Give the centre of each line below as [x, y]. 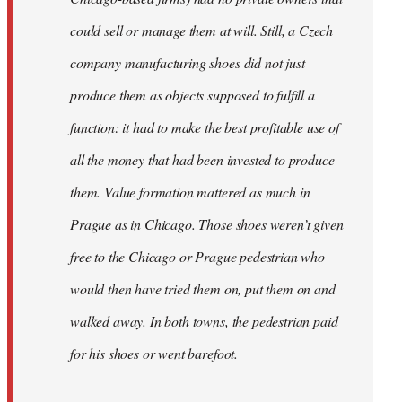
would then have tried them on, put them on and [203, 288]
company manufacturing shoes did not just [188, 62]
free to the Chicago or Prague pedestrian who [197, 256]
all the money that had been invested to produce [202, 159]
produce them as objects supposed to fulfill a [192, 94]
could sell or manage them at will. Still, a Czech [202, 30]
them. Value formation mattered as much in [190, 191]
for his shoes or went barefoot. [154, 353]
